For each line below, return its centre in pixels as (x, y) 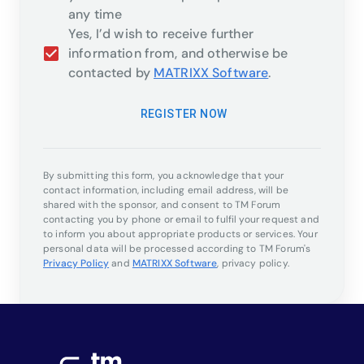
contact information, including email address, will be (166, 191)
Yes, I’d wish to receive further (161, 34)
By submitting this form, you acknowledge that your (164, 176)
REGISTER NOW (184, 114)
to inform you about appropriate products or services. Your (180, 234)
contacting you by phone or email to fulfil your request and (181, 220)
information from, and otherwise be (178, 54)
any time (95, 15)
